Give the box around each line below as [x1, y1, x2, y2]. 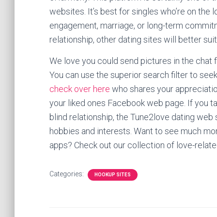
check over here [49, 84, 110, 94]
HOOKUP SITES [94, 172, 131, 177]
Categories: [49, 170, 85, 178]
